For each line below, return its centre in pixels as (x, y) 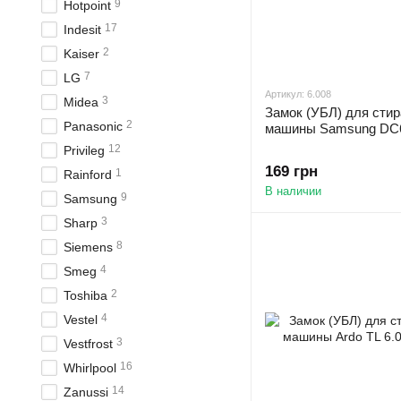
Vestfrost (88, 344)
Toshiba (85, 295)
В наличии (293, 191)
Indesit (82, 30)
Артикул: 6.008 (298, 94)
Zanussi (86, 392)
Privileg (84, 150)
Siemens (88, 247)
